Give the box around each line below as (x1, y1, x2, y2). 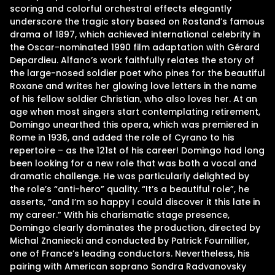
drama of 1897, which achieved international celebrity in (10, 28, 260, 41)
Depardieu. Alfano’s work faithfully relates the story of (10, 54, 254, 66)
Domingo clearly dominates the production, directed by (10, 222, 260, 234)
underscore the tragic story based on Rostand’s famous (10, 15, 265, 28)
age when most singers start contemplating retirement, (10, 106, 260, 118)
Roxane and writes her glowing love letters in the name (10, 80, 257, 92)
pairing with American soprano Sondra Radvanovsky (10, 260, 246, 273)
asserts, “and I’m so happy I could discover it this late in (10, 196, 260, 208)
